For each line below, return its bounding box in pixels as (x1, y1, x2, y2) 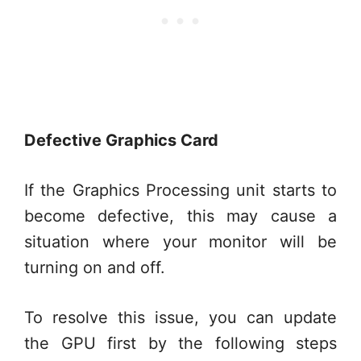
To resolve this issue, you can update (24, 308, 337, 327)
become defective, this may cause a (24, 206, 337, 226)
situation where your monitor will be (24, 232, 337, 251)
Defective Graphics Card (24, 131, 218, 150)
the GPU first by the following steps (24, 334, 337, 353)
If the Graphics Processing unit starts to (24, 180, 337, 200)
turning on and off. (24, 258, 165, 277)
